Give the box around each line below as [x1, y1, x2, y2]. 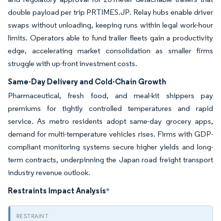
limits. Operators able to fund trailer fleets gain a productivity [8, 33, 213, 43]
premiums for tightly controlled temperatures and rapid [8, 104, 213, 113]
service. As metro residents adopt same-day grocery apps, [8, 116, 213, 126]
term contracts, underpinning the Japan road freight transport [8, 155, 213, 165]
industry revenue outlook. [8, 168, 90, 178]
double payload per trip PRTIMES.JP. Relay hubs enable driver [8, 7, 213, 17]
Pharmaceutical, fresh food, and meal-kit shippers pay [8, 91, 213, 101]
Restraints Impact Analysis [8, 185, 106, 196]
